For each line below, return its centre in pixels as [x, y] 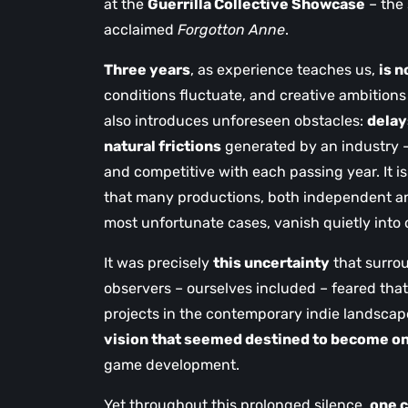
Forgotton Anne [231, 30]
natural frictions [163, 146]
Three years [147, 70]
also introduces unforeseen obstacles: [235, 121]
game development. [172, 365]
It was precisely [158, 263]
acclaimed [141, 30]
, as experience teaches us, [285, 70]
